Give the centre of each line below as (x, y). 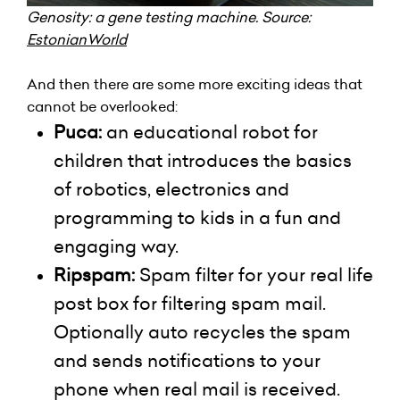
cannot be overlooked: (102, 107)
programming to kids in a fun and (197, 218)
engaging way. (116, 247)
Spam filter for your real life (256, 275)
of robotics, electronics (154, 190)
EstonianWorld (77, 40)
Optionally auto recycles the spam (202, 333)
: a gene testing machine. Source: (200, 17)
